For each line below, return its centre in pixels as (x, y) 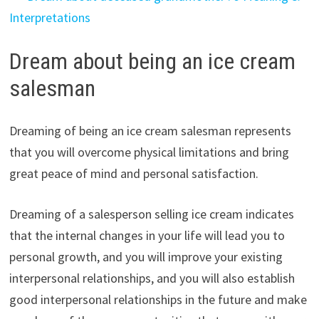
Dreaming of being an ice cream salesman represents (150, 131)
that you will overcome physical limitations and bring (149, 152)
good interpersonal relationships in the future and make (158, 300)
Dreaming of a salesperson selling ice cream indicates (151, 214)
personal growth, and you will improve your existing (146, 257)
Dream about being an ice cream (152, 61)
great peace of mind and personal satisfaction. (134, 174)
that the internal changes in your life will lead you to (147, 236)
